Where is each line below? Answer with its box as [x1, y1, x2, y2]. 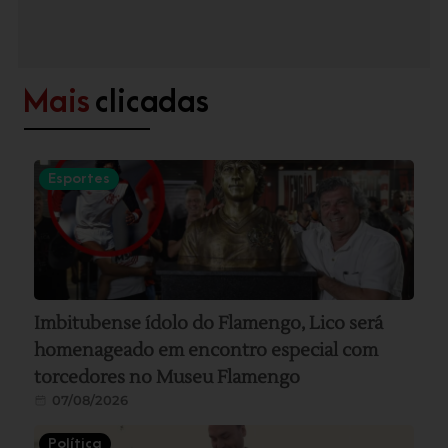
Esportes [48, 170, 111, 188]
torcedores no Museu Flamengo [34, 366, 301, 390]
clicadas [94, 85, 209, 121]
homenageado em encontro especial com [34, 339, 379, 363]
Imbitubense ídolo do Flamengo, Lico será [34, 312, 384, 336]
